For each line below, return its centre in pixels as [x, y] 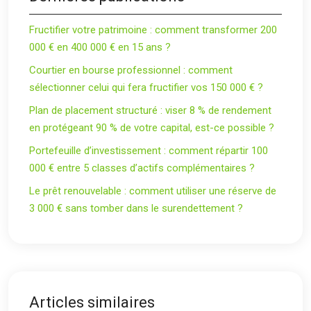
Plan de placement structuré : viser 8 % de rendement [150, 110]
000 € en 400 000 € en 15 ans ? [100, 47]
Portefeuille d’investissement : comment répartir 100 [149, 150]
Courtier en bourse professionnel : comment [131, 70]
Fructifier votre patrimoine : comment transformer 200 [153, 30]
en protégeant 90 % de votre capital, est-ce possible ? [152, 127]
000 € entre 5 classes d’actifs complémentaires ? [142, 168]
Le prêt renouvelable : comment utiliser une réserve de [153, 191]
